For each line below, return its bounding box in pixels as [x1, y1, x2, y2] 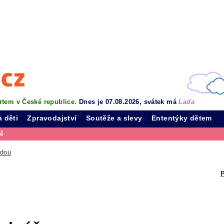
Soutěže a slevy [85, 114, 142, 122]
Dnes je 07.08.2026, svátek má [78, 98, 179, 105]
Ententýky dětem [151, 114, 212, 122]
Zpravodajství [27, 114, 77, 122]
